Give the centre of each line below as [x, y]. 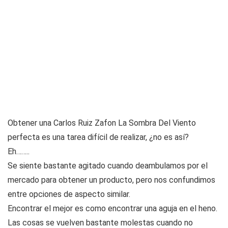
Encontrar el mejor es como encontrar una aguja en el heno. [112, 209]
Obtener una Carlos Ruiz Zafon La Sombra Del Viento [102, 123]
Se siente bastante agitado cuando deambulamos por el [108, 166]
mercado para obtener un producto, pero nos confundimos [111, 180]
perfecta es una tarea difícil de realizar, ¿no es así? [98, 137]
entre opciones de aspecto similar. [69, 194]
